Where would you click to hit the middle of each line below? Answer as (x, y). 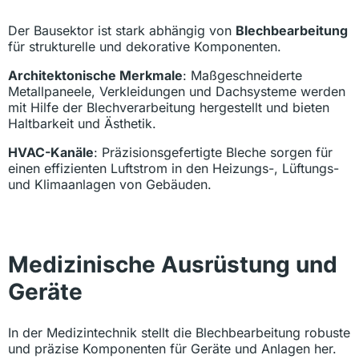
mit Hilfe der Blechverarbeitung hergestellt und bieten (169, 108)
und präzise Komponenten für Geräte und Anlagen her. (172, 348)
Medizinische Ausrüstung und (173, 265)
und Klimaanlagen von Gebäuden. (110, 185)
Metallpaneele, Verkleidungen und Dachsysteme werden (177, 92)
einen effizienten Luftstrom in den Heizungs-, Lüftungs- (173, 169)
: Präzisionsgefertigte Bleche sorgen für (213, 153)
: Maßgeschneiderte (242, 76)
